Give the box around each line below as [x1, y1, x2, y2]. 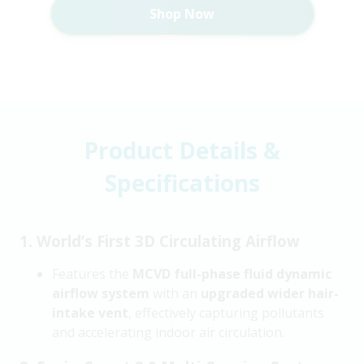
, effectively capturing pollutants [128, 304, 324, 322]
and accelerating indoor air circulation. [52, 323, 284, 341]
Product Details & [84, 135, 280, 166]
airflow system [52, 284, 149, 302]
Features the [52, 265, 132, 283]
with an [149, 284, 201, 302]
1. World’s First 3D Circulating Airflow [19, 231, 300, 251]
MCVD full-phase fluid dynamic [132, 265, 331, 283]
